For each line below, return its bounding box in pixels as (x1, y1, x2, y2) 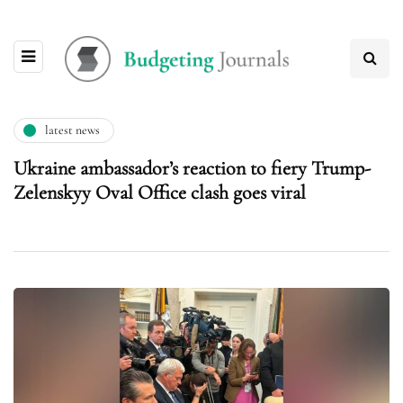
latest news (45, 122, 100, 139)
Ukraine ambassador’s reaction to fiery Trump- (13, 156, 371, 180)
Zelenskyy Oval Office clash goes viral (13, 180, 306, 204)
